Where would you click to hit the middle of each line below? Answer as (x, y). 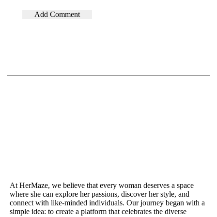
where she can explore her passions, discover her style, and (100, 194)
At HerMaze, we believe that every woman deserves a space (102, 185)
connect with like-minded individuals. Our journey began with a (108, 202)
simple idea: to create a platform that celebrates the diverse (98, 211)
